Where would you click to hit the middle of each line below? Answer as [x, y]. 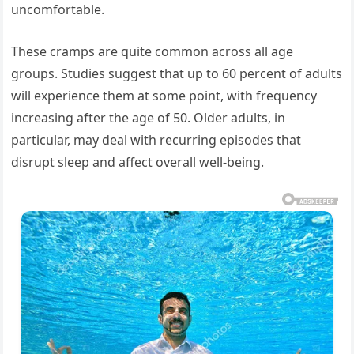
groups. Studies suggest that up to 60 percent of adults [177, 74]
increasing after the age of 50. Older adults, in [149, 118]
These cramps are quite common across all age [153, 52]
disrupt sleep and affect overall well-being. [138, 162]
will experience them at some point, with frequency [164, 96]
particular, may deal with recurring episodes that [156, 140]
